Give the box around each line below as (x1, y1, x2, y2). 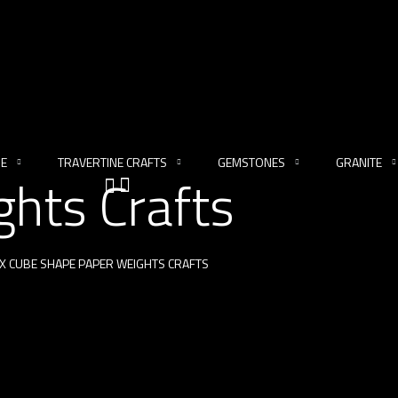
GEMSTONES (218, 152, 285, 171)
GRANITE (336, 152, 382, 171)
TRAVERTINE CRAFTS (58, 152, 167, 171)
